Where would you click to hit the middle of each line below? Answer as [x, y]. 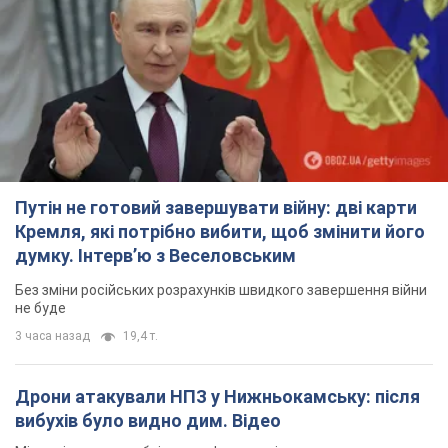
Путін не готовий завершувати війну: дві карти [216, 208]
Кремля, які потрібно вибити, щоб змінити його [220, 232]
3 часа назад [52, 336]
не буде [40, 308]
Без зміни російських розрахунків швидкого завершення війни [221, 290]
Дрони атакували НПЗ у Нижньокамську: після [217, 397]
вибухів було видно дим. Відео [148, 421]
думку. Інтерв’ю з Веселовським [155, 256]
